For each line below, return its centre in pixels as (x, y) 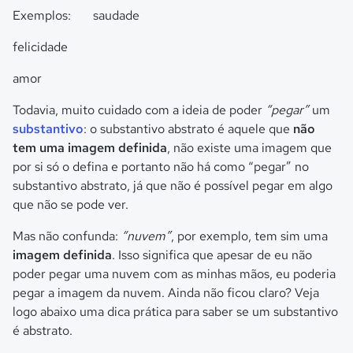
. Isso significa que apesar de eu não (212, 255)
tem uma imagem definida (90, 148)
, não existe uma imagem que (249, 148)
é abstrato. (43, 331)
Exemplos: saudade (76, 15)
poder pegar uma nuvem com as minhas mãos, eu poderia (174, 274)
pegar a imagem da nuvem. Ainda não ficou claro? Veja (166, 293)
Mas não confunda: (67, 236)
